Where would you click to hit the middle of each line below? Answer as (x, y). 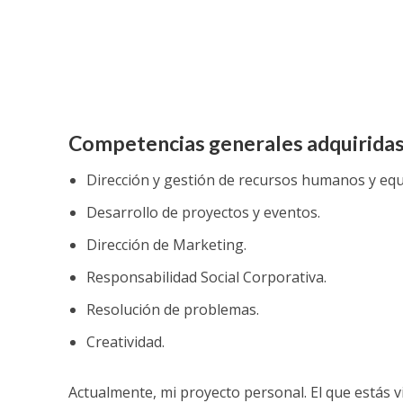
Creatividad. (125, 342)
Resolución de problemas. (172, 309)
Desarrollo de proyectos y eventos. (203, 212)
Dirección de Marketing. (166, 245)
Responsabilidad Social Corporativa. (206, 277)
